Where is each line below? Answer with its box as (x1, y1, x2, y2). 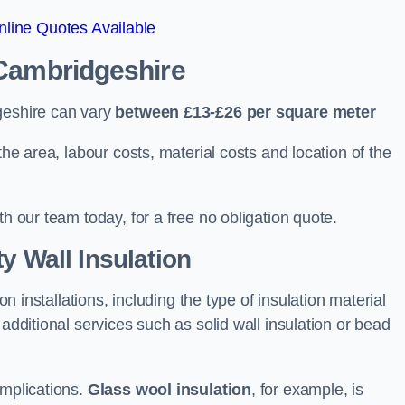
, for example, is (251, 381, 363, 399)
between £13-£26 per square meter (115, 103, 376, 121)
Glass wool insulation (87, 381, 251, 399)
